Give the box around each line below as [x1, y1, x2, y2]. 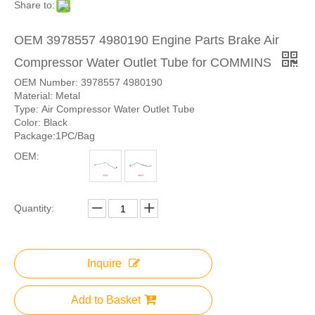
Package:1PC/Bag [14, 130, 95, 141]
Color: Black [14, 117, 70, 128]
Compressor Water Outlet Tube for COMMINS [14, 56, 275, 70]
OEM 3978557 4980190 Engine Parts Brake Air [14, 33, 279, 47]
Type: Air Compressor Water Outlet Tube [14, 103, 195, 115]
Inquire [86, 257, 122, 269]
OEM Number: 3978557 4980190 [14, 77, 162, 88]
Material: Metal [14, 90, 80, 101]
